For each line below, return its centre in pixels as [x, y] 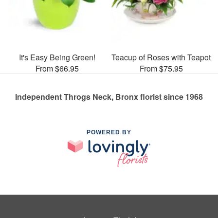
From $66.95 [57, 68]
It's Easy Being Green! [57, 57]
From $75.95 [161, 68]
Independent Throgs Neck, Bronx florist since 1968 [109, 97]
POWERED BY [109, 132]
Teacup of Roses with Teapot [161, 57]
